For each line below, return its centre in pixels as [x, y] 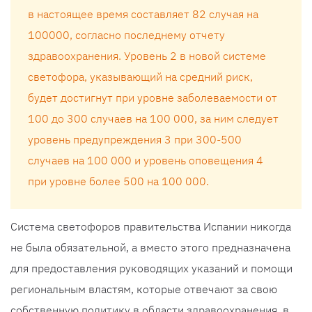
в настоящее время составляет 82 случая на [143, 14]
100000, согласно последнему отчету [126, 35]
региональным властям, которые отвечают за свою [144, 289]
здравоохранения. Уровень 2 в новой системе [147, 56]
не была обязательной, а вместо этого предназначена [150, 248]
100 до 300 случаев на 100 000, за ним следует [153, 119]
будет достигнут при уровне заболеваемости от [153, 98]
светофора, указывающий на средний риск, [140, 77]
